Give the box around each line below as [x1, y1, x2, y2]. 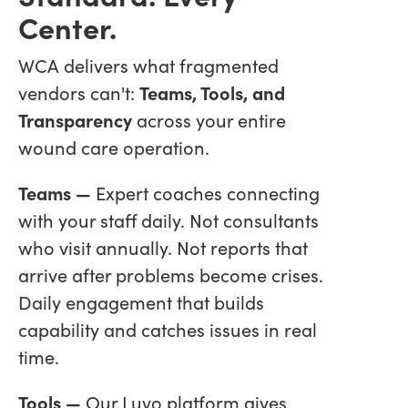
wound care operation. [18, 134, 209, 159]
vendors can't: [18, 79, 139, 105]
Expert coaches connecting [96, 179, 320, 205]
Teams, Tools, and [139, 79, 285, 105]
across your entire [132, 107, 286, 132]
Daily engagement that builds [18, 289, 264, 314]
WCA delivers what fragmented [18, 52, 279, 77]
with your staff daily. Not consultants [18, 207, 319, 232]
